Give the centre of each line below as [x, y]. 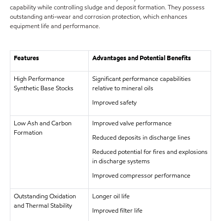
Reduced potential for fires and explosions [150, 152]
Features [26, 58]
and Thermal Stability [43, 206]
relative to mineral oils [123, 88]
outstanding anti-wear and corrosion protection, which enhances [99, 17]
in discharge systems [121, 161]
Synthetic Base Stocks [43, 88]
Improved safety [114, 103]
